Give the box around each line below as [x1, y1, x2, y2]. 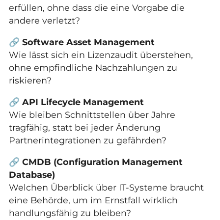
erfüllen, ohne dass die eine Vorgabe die [8, 2, 185, 13]
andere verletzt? [8, 15, 80, 26]
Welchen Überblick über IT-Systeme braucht [8, 182, 204, 192]
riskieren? [8, 75, 52, 86]
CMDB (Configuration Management [22, 156, 183, 167]
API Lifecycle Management [22, 96, 144, 107]
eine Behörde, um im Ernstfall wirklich [8, 194, 178, 205]
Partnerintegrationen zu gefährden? [8, 135, 166, 145]
